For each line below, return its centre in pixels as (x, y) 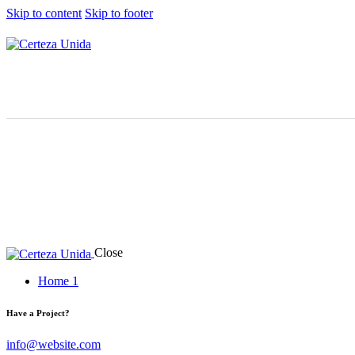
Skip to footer (119, 13)
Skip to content (44, 13)
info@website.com (53, 344)
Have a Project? (38, 313)
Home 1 (58, 281)
